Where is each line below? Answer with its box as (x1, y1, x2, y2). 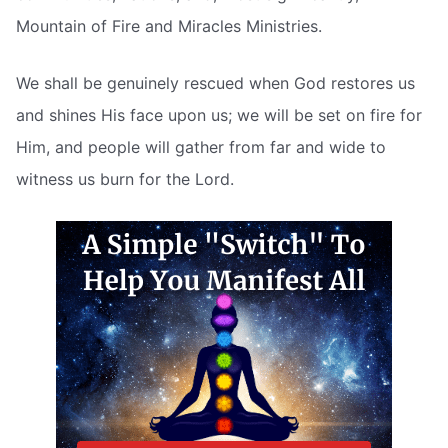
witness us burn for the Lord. (16, 169, 234, 190)
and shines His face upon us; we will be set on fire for (16, 105, 422, 126)
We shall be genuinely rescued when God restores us (16, 73, 415, 94)
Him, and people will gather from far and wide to (16, 137, 386, 158)
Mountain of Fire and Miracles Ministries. (16, 15, 322, 36)
